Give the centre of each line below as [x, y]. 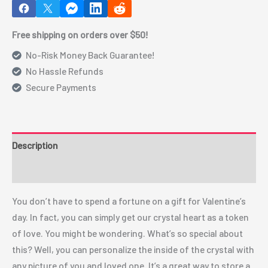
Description [35, 145]
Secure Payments [61, 87]
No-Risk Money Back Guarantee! [91, 55]
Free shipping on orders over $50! [80, 34]
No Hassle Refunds [65, 71]
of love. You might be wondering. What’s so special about [127, 233]
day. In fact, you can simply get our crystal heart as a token [130, 217]
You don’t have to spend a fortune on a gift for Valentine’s [129, 200]
